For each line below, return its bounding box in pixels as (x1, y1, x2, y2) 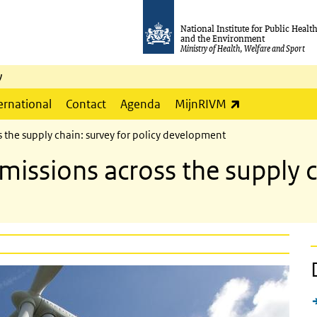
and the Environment (180, 32, 265, 45)
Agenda (120, 96, 161, 112)
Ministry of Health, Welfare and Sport (180, 42, 305, 54)
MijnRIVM (175, 96, 226, 112)
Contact (66, 96, 106, 112)
